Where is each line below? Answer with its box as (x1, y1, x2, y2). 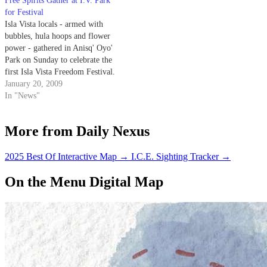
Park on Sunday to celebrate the (5, 55, 112, 65)
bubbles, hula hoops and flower (5, 32, 110, 41)
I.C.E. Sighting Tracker (131, 151, 219, 162)
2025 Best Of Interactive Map (5, 151, 117, 162)
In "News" (5, 91, 40, 101)
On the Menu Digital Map (5, 173, 163, 190)
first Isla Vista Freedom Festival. (5, 67, 115, 77)
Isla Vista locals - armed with (5, 20, 103, 29)
